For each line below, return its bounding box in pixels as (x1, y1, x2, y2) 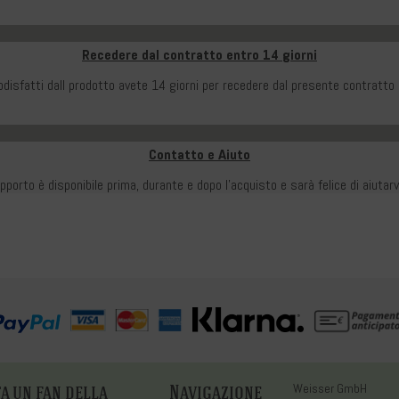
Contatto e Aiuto (149, 145, 250, 163)
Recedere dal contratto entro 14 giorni (82, 45, 317, 63)
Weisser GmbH (292, 379, 367, 396)
